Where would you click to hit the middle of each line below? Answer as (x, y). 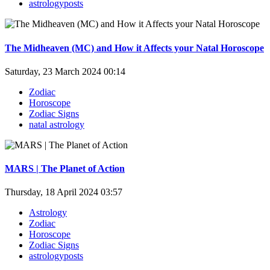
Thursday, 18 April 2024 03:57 (64, 192)
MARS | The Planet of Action (65, 169)
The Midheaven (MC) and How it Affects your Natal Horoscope (134, 48)
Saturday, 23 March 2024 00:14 (65, 71)
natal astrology (57, 124)
